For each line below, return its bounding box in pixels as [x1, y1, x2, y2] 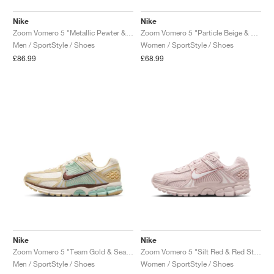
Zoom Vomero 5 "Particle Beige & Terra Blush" [251, 28, 258, 37]
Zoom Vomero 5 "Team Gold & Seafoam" [126, 246, 133, 256]
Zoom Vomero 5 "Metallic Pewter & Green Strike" [126, 28, 133, 37]
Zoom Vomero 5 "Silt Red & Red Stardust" [254, 246, 261, 256]
